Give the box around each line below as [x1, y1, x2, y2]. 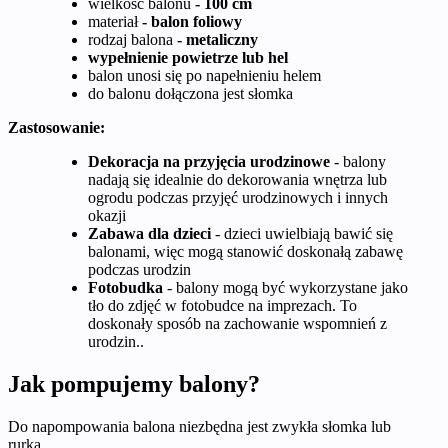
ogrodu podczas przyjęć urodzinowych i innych [88, 189, 388, 207]
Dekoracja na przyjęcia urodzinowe [88, 153, 330, 171]
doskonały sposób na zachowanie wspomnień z [88, 315, 387, 333]
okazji [88, 207, 126, 225]
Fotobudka [88, 279, 163, 297]
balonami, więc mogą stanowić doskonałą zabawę [88, 243, 403, 261]
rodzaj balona [88, 31, 173, 49]
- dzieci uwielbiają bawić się [211, 225, 393, 243]
